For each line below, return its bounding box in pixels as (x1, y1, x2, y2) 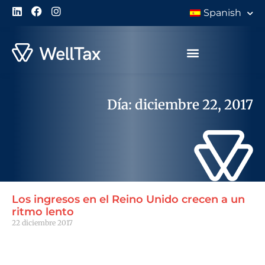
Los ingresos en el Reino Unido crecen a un (12, 193, 245, 206)
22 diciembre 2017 (12, 218, 73, 228)
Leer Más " (12, 238, 48, 248)
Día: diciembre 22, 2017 (107, 96, 253, 113)
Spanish (203, 7, 241, 18)
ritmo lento (12, 205, 74, 219)
